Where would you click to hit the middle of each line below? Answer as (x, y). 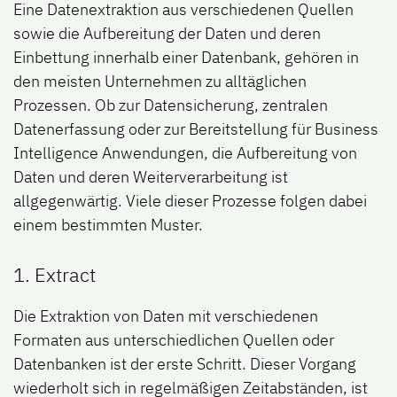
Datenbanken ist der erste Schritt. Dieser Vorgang (185, 364)
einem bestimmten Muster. (108, 225)
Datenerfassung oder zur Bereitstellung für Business (196, 129)
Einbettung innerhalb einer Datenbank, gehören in (186, 58)
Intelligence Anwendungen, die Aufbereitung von (185, 153)
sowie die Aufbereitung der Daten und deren (167, 34)
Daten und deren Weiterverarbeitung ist (151, 177)
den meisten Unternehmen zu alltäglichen (160, 82)
